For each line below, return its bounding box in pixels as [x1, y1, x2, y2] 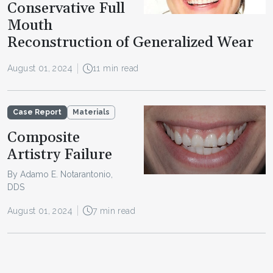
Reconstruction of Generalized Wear [7, 34, 253, 52]
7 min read [93, 205, 135, 216]
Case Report [13, 108, 62, 117]
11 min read [93, 63, 139, 74]
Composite [7, 129, 80, 147]
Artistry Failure [7, 146, 112, 165]
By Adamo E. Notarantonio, [7, 169, 113, 179]
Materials [73, 108, 110, 117]
